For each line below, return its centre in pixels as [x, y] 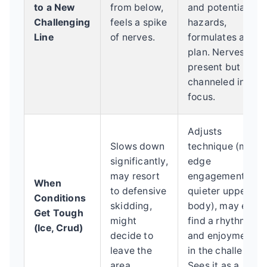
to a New [55, 7]
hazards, [207, 22]
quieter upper [219, 191]
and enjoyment [221, 235]
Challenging [62, 22]
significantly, [139, 161]
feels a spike [139, 22]
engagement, [218, 176]
